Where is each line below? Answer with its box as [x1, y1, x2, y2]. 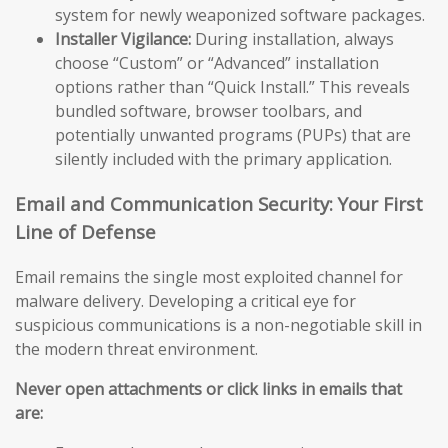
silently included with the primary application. [55, 148, 392, 171]
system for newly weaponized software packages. [55, 4, 425, 27]
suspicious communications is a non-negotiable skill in [15, 313, 422, 336]
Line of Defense [15, 219, 156, 245]
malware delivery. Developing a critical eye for [15, 289, 356, 312]
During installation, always [191, 28, 394, 51]
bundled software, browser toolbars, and [55, 100, 362, 123]
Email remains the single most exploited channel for [15, 265, 403, 288]
